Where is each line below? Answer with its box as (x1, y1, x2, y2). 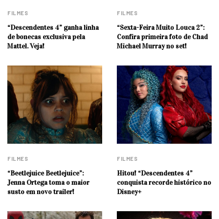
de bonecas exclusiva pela (7, 32, 85, 41)
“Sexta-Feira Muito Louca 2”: (117, 23, 205, 32)
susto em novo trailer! (7, 187, 74, 196)
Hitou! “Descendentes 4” (117, 169, 193, 177)
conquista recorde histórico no (117, 178, 211, 187)
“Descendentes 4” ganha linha (7, 23, 99, 32)
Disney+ (117, 187, 141, 196)
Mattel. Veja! (7, 42, 44, 50)
